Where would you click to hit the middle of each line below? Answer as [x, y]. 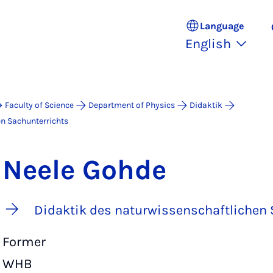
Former [24, 242]
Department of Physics [132, 105]
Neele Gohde [84, 170]
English [208, 44]
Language [222, 26]
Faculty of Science [39, 105]
